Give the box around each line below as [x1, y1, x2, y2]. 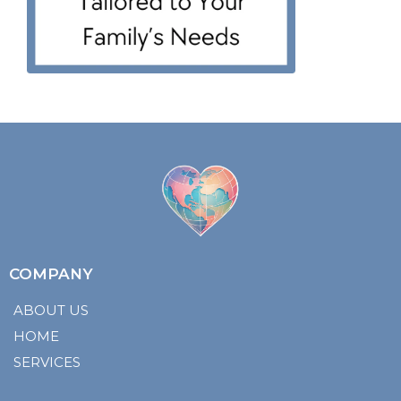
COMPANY [9, 265, 93, 284]
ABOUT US [13, 302, 89, 320]
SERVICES [13, 354, 81, 371]
